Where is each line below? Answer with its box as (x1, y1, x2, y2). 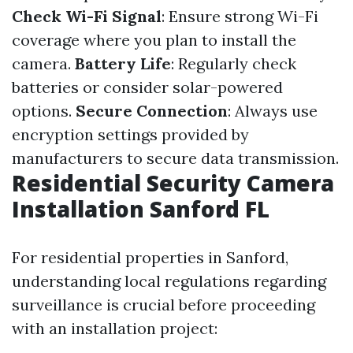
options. (12, 101, 76, 121)
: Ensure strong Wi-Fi (162, 6, 318, 26)
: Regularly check (171, 54, 296, 73)
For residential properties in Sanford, (12, 247, 288, 267)
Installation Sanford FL (12, 194, 269, 224)
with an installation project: (12, 318, 217, 338)
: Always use (228, 101, 318, 121)
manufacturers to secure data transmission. (12, 148, 339, 168)
